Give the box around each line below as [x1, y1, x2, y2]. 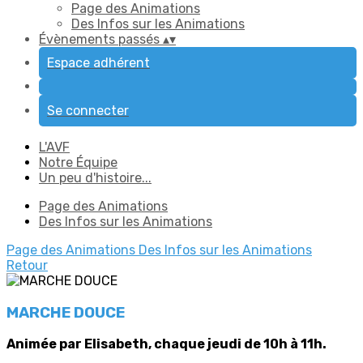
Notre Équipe [39, 155, 117, 170]
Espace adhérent [47, 55, 150, 70]
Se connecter [47, 103, 129, 118]
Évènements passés [39, 32, 163, 47]
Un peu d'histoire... [39, 170, 152, 186]
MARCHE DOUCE [6, 303, 125, 322]
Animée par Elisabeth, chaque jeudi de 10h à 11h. [6, 336, 327, 352]
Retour [6, 258, 48, 273]
